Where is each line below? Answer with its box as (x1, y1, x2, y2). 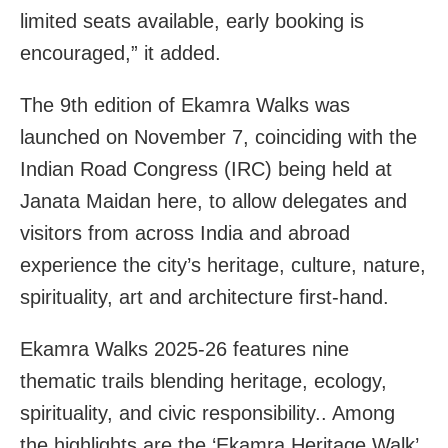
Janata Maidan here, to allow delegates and (20, 189, 407, 212)
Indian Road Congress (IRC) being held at (20, 157, 392, 180)
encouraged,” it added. (20, 41, 221, 64)
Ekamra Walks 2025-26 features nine (20, 337, 349, 360)
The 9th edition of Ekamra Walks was (20, 93, 350, 116)
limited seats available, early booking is (20, 9, 364, 32)
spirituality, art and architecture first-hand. (20, 285, 389, 308)
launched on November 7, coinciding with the (20, 125, 417, 148)
